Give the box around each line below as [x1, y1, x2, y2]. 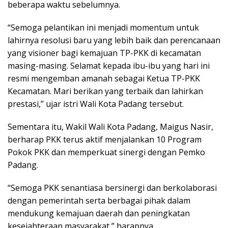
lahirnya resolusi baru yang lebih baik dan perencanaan [8, 34, 220, 46]
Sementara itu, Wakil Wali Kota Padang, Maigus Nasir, [8, 121, 213, 132]
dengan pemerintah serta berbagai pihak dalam [8, 194, 190, 206]
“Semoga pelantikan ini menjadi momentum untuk [8, 21, 199, 33]
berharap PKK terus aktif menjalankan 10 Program [8, 133, 202, 145]
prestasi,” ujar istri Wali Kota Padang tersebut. [8, 98, 184, 109]
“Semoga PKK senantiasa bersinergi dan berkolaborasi [8, 182, 217, 193]
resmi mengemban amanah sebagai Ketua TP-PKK [8, 72, 200, 84]
